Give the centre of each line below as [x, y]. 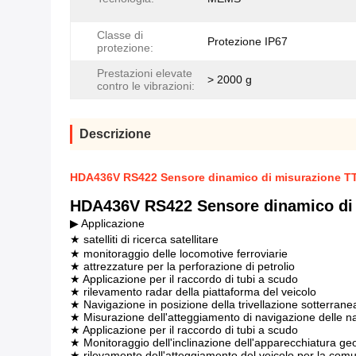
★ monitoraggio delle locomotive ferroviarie [179, 253]
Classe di [120, 35]
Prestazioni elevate [145, 73]
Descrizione [115, 134]
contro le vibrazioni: [146, 86]
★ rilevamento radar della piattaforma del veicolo [193, 292]
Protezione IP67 [248, 41]
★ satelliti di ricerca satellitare [144, 239]
